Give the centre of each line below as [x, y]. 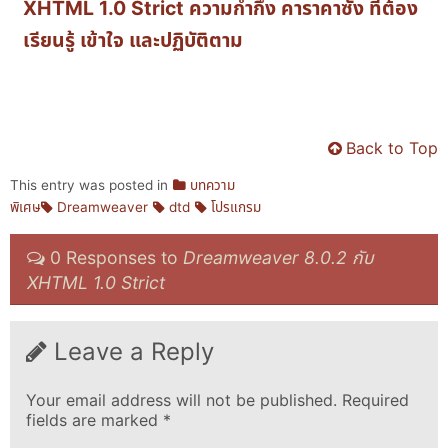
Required [375, 399]
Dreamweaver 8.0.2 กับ [279, 258]
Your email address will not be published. [181, 399]
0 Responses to [117, 258]
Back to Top [392, 148]
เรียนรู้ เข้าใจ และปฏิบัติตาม [133, 39]
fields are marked [94, 419]
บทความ [212, 185]
